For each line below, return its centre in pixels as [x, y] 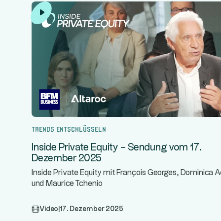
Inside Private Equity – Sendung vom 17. [117, 147]
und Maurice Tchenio [67, 184]
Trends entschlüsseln [69, 128]
